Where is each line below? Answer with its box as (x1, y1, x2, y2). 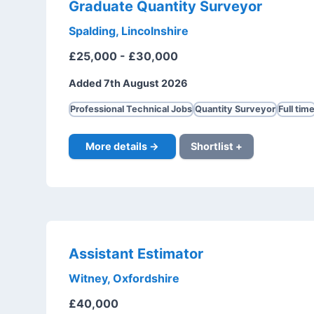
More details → (85, 140, 159, 152)
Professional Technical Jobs (69, 104, 192, 115)
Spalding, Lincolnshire (68, 24, 189, 39)
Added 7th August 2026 (68, 77, 188, 90)
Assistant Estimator (68, 245, 203, 262)
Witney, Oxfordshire (68, 271, 179, 285)
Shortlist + (190, 140, 243, 152)
